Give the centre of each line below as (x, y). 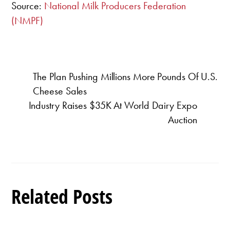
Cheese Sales (60, 91)
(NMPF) (27, 21)
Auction (183, 120)
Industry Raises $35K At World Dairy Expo (113, 106)
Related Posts (62, 196)
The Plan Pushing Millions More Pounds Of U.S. (125, 77)
